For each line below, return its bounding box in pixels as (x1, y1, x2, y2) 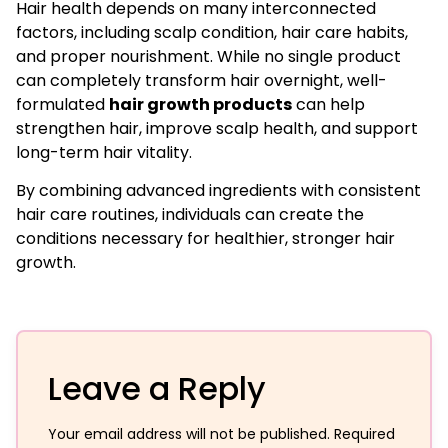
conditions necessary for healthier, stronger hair (16, 227, 395, 251)
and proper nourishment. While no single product (16, 45, 401, 69)
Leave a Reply (48, 365, 266, 411)
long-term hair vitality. (16, 141, 192, 165)
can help (292, 93, 365, 117)
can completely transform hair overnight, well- (16, 69, 387, 93)
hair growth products (109, 93, 292, 117)
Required (334, 423, 395, 444)
